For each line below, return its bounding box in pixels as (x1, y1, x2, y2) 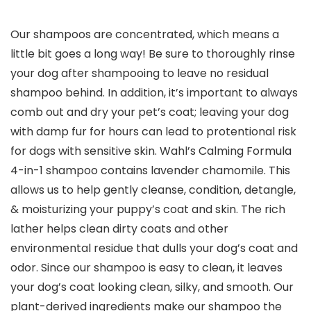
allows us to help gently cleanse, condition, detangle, (10, 182, 296, 199)
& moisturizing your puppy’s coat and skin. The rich (10, 201, 285, 218)
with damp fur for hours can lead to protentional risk (10, 124, 296, 140)
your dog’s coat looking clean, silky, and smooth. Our (10, 279, 294, 296)
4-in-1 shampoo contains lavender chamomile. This (10, 162, 290, 179)
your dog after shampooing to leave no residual (10, 65, 269, 82)
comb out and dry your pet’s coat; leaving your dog (10, 104, 289, 121)
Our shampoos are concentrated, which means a (10, 26, 279, 43)
